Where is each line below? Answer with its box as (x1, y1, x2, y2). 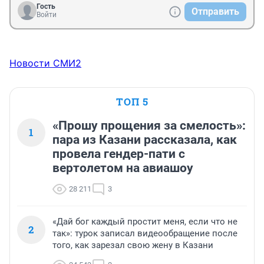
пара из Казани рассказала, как (52, 133, 237, 147)
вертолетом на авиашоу (52, 161, 193, 176)
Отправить (192, 6, 239, 18)
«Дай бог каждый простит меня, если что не (52, 216, 237, 227)
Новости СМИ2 (9, 57, 81, 70)
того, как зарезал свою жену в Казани (52, 240, 213, 251)
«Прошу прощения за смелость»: (52, 118, 246, 133)
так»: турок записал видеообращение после (52, 228, 237, 239)
